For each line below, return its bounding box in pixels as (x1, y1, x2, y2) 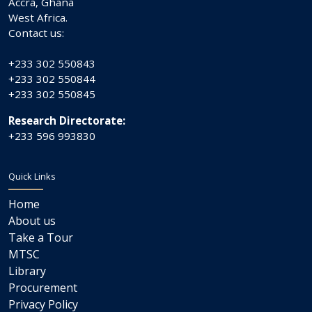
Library (8, 263, 46, 279)
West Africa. (8, 10, 68, 24)
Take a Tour (8, 230, 73, 245)
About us (8, 213, 56, 228)
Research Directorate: (8, 114, 125, 127)
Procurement (8, 280, 77, 295)
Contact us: (8, 26, 64, 40)
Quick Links (8, 170, 56, 182)
